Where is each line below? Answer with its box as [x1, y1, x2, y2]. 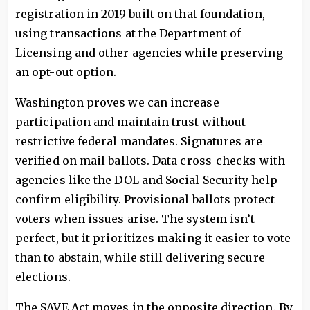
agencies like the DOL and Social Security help [15, 173, 277, 187]
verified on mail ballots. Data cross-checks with [15, 154, 285, 167]
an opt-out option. [15, 65, 117, 79]
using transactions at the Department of [15, 26, 241, 40]
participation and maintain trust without [15, 115, 246, 129]
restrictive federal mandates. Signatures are [15, 134, 263, 148]
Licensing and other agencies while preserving [15, 46, 283, 60]
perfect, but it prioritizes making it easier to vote [15, 231, 291, 245]
